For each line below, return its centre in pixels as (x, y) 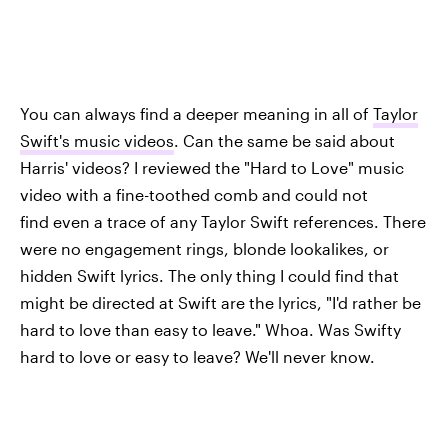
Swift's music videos (97, 140)
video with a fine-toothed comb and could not (194, 194)
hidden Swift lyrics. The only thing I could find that (209, 275)
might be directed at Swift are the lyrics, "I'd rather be (220, 302)
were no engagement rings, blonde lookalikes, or (204, 248)
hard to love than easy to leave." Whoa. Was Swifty (210, 329)
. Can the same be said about (284, 140)
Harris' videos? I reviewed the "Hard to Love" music (212, 167)
